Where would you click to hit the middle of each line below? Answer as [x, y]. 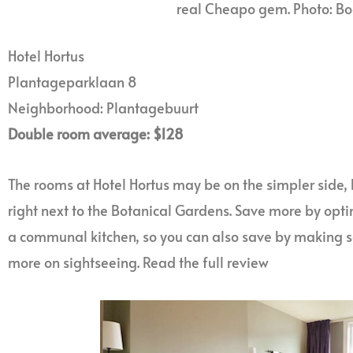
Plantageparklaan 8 [72, 81]
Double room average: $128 [96, 133]
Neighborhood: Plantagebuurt [103, 107]
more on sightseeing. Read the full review [138, 262]
